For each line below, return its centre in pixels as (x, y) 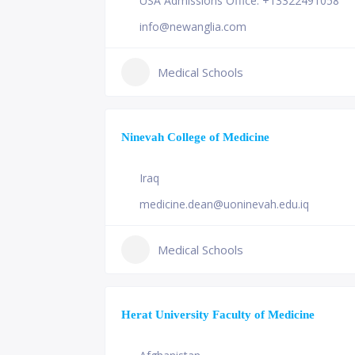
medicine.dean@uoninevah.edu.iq (224, 204)
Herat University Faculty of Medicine (218, 314)
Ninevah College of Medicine (195, 137)
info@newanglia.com (193, 27)
